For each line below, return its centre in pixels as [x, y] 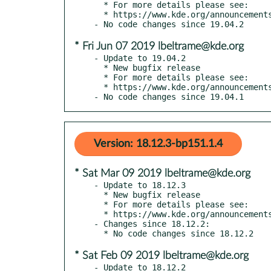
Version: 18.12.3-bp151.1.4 [158, 144]
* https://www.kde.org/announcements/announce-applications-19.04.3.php [99, 14]
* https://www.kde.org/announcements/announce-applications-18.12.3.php [99, 214]
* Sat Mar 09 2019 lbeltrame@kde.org [162, 173]
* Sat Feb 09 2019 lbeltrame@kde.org [162, 256]
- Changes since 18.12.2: [152, 224]
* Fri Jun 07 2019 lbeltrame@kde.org [159, 46]
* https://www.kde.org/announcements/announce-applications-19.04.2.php [99, 87]
